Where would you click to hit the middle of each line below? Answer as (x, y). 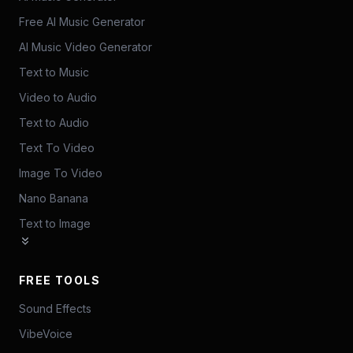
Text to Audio (54, 123)
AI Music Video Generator (85, 47)
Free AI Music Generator (82, 22)
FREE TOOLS (59, 280)
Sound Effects (55, 308)
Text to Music (54, 72)
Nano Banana (54, 198)
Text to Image (55, 223)
